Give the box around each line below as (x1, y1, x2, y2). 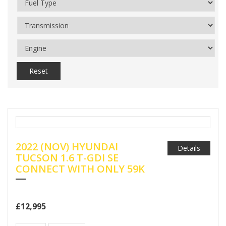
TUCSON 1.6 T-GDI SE (16, 151, 119, 164)
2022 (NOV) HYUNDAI (16, 140, 118, 153)
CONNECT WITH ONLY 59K (16, 162, 145, 176)
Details (178, 143, 200, 153)
